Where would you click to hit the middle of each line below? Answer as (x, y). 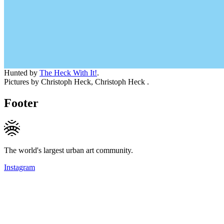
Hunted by (22, 72)
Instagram (19, 167)
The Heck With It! (68, 72)
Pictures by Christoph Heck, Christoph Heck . (76, 81)
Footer (21, 103)
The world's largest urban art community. (68, 150)
